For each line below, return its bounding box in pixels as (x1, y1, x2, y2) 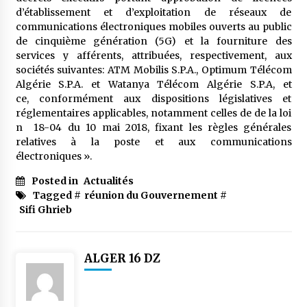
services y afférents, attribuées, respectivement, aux (15, 49, 292, 62)
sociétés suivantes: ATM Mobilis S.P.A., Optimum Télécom (15, 64, 292, 76)
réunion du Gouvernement (84, 189, 218, 201)
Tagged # (32, 189, 81, 201)
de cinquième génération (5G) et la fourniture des (15, 35, 292, 47)
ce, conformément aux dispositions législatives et (15, 93, 292, 105)
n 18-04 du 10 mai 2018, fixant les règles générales (15, 121, 292, 134)
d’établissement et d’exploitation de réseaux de (15, 6, 292, 19)
